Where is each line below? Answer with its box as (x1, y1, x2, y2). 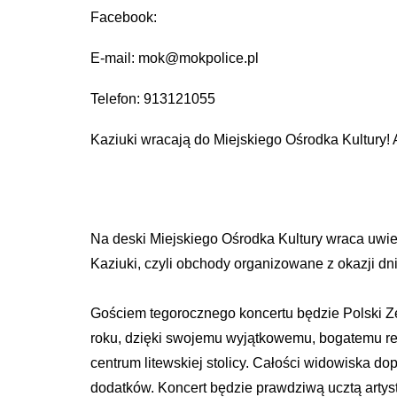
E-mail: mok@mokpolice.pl (90, 51, 259, 66)
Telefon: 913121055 (90, 91, 215, 107)
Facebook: (90, 10, 157, 26)
